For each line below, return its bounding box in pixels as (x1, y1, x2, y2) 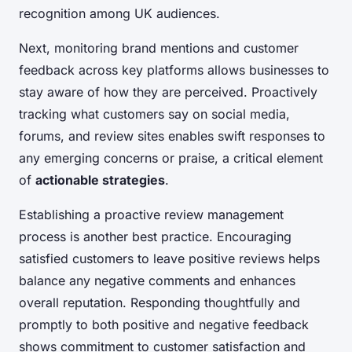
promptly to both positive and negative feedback (19, 316, 309, 332)
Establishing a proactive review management (19, 206, 284, 222)
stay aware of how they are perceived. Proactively (19, 83, 317, 100)
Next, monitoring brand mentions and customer (19, 39, 299, 56)
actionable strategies (35, 171, 165, 188)
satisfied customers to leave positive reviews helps (19, 250, 320, 266)
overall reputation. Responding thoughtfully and (19, 294, 300, 310)
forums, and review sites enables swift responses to (19, 127, 325, 144)
